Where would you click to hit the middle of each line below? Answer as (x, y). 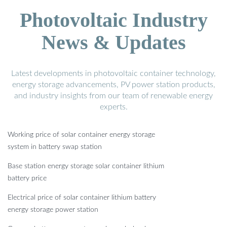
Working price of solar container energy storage (81, 135)
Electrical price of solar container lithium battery (82, 198)
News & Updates (113, 43)
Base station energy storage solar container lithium (86, 166)
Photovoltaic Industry (113, 20)
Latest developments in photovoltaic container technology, (113, 74)
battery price (27, 179)
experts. (113, 107)
